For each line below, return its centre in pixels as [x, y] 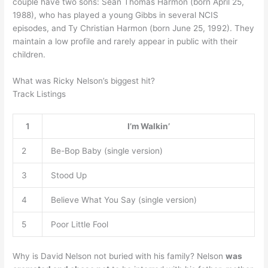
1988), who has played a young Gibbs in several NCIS [116, 15]
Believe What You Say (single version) [124, 200]
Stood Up [68, 176]
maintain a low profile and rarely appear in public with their [125, 42]
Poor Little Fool [79, 225]
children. [29, 55]
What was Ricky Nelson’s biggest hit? [84, 81]
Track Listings [39, 94]
